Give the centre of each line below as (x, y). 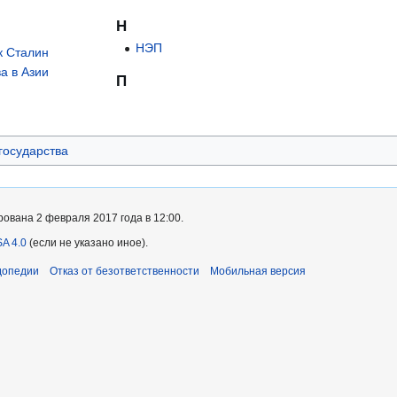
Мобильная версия (258, 272)
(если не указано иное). (87, 243)
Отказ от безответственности (125, 272)
